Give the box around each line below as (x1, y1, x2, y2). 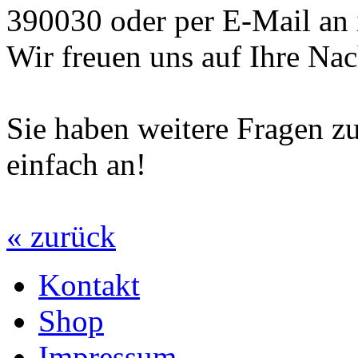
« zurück (6, 219, 116, 254)
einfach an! (6, 147, 146, 182)
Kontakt (38, 268, 140, 303)
